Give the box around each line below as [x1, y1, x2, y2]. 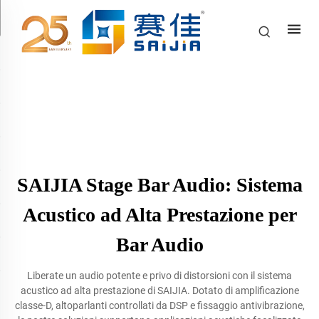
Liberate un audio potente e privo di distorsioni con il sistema [27, 270, 292, 281]
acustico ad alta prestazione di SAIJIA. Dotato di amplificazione [20, 285, 299, 296]
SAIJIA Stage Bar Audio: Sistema [16, 174, 303, 196]
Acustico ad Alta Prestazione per [22, 204, 297, 226]
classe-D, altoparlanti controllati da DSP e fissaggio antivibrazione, [14, 300, 305, 311]
